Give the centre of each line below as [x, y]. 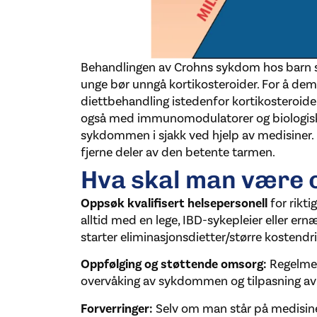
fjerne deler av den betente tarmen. [178, 151]
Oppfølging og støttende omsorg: [173, 264]
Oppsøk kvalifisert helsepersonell [174, 203]
